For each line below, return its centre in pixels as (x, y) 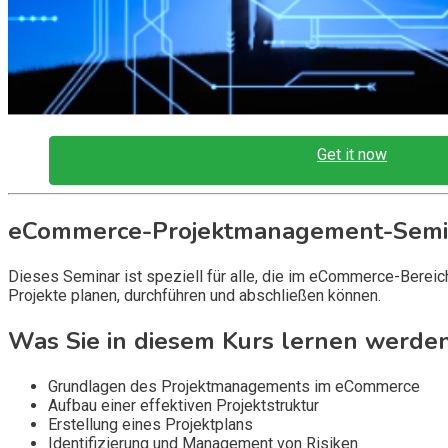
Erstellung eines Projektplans (150, 424)
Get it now (352, 154)
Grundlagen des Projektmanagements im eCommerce (234, 386)
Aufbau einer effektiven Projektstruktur (183, 405)
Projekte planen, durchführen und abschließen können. (194, 295)
